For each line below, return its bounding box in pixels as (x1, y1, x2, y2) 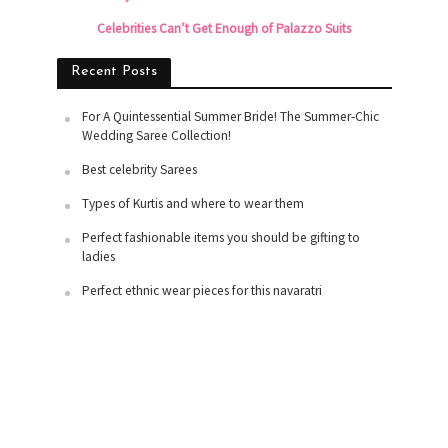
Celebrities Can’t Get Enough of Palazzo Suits (96, 19, 351, 37)
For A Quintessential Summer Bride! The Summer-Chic (81, 107, 379, 125)
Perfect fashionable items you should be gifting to (81, 228, 360, 246)
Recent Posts (70, 63, 157, 79)
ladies (81, 247, 115, 265)
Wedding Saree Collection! (81, 126, 231, 144)
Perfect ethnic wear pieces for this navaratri (81, 281, 322, 299)
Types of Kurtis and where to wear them (81, 194, 304, 212)
